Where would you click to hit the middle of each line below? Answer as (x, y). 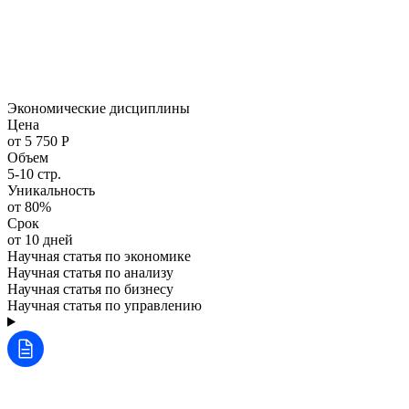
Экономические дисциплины (99, 108)
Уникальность (51, 190)
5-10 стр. (34, 173)
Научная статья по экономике (99, 256)
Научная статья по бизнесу (90, 288)
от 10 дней (40, 239)
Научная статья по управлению (105, 305)
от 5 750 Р (38, 141)
